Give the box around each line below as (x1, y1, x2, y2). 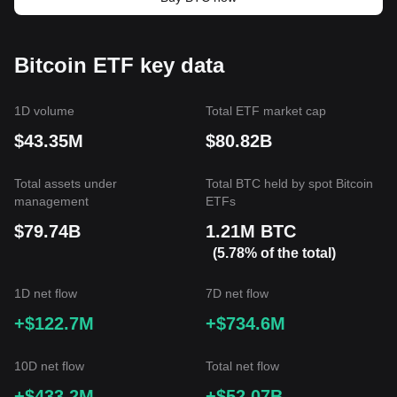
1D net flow (14, 286, 77, 300)
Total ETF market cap (206, 104, 326, 118)
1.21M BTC (206, 222, 296, 241)
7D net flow (206, 286, 269, 300)
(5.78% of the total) (213, 245, 336, 261)
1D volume (14, 104, 74, 118)
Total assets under (14, 176, 117, 191)
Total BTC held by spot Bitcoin (206, 176, 373, 191)
